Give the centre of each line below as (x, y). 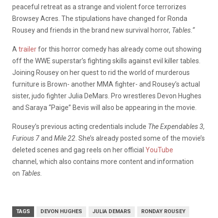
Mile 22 (65, 138)
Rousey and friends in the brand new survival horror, (92, 30)
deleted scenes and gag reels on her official (79, 150)
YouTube (159, 150)
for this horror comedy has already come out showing (119, 49)
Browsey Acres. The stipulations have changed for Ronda (100, 18)
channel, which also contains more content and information (103, 161)
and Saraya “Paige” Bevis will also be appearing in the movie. (104, 107)
